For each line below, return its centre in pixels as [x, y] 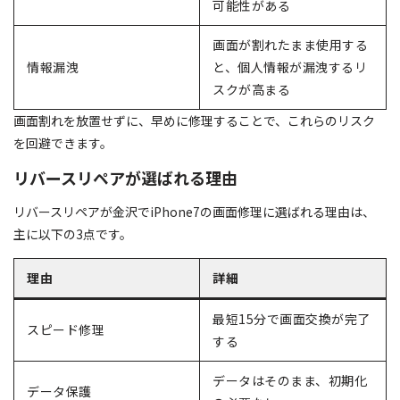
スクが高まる [251, 90]
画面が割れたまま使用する [290, 45]
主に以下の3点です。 [73, 233]
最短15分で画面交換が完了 [292, 318]
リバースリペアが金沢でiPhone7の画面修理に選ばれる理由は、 [194, 211]
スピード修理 [66, 329]
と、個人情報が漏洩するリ [290, 67]
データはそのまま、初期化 [290, 380]
